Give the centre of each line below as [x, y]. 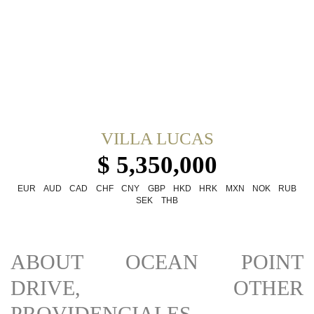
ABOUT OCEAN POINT [157, 261]
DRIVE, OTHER [157, 287]
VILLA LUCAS [157, 138]
